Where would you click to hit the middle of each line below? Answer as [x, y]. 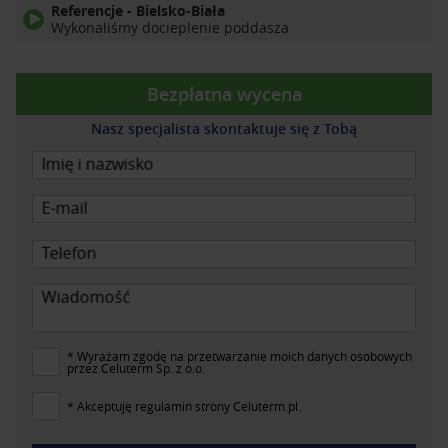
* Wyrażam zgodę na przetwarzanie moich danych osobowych [239, 355]
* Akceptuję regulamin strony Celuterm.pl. [184, 405]
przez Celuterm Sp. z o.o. [136, 367]
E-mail [64, 208]
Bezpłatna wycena [224, 94]
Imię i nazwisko [97, 164]
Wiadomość [86, 296]
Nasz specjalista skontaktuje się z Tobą [224, 129]
